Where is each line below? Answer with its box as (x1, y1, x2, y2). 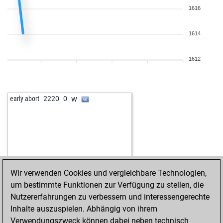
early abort (10, 95, 39, 103)
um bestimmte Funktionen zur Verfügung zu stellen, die (10, 180, 204, 190)
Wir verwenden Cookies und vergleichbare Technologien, (10, 168, 207, 178)
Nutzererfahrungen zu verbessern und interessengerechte (10, 192, 210, 202)
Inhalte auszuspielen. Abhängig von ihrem (10, 204, 157, 214)
